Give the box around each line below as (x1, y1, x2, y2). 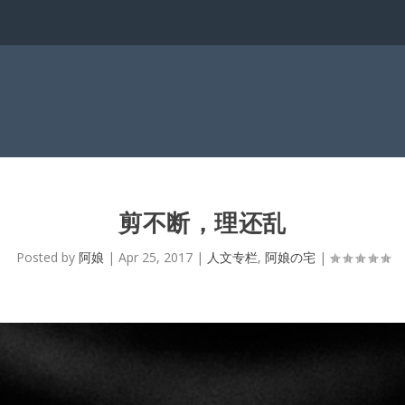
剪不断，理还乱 (118, 206, 287, 239)
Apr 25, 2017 (118, 249, 193, 266)
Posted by (15, 249, 79, 266)
